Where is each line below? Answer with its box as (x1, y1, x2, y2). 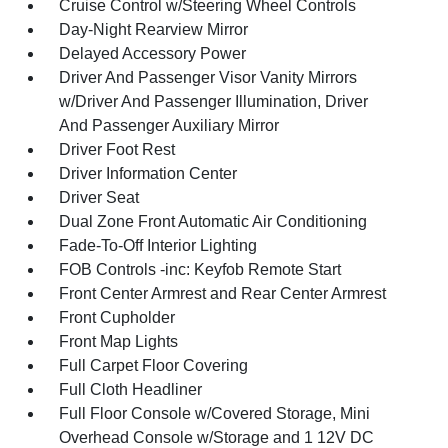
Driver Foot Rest (59, 140, 176, 158)
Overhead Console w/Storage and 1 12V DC (59, 428, 375, 446)
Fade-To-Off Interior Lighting (59, 236, 258, 254)
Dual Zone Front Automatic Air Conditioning (59, 212, 368, 230)
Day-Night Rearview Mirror (59, 20, 249, 38)
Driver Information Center (59, 164, 238, 182)
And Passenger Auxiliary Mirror (59, 116, 280, 134)
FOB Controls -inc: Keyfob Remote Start (59, 260, 342, 278)
